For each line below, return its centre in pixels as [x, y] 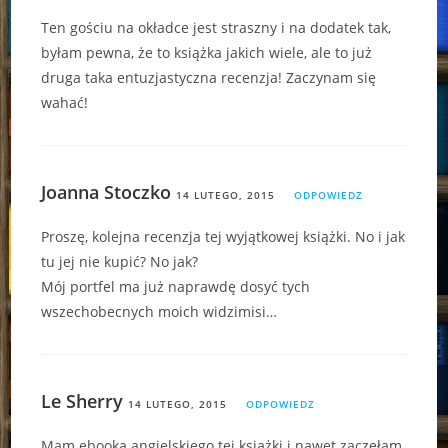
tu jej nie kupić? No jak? [120, 262]
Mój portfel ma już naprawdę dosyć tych [176, 287]
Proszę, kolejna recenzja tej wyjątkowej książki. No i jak [223, 237]
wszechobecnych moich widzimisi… [159, 312]
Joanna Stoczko [106, 192]
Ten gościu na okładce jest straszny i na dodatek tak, [216, 28]
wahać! [65, 103]
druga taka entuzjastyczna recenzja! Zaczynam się [209, 78]
